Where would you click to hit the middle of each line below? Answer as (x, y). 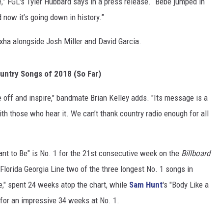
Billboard (196, 153)
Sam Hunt (146, 185)
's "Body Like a (186, 185)
